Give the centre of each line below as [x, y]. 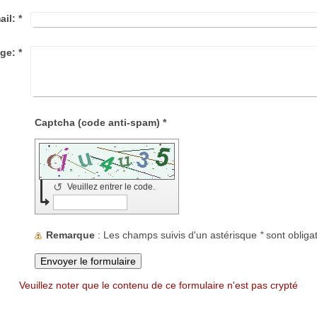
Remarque [71, 235]
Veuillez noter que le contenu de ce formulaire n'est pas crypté [158, 285]
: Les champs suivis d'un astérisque [182, 235]
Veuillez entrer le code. [113, 186]
